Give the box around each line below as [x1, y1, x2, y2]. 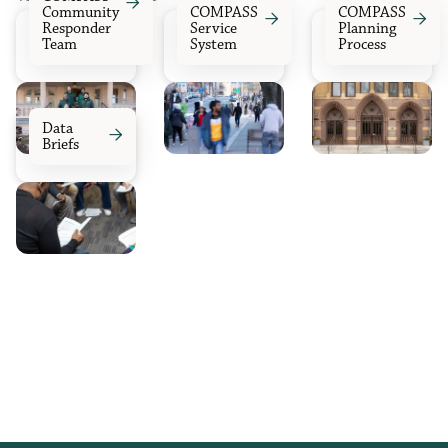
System [189, 36, 237, 53]
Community [41, 4, 119, 21]
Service [189, 20, 237, 37]
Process [337, 36, 386, 53]
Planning [337, 20, 396, 37]
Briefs [41, 136, 79, 153]
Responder [41, 20, 111, 37]
